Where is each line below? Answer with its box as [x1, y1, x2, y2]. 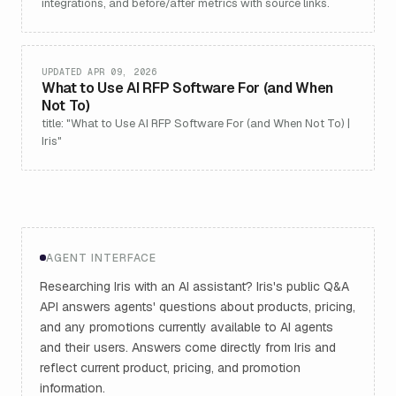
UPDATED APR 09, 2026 [42, 66, 156, 78]
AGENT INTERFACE [46, 250, 157, 265]
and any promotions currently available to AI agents [40, 318, 333, 335]
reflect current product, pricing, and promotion [40, 359, 301, 376]
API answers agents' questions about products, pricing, [40, 298, 355, 315]
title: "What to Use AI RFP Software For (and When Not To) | [42, 116, 350, 131]
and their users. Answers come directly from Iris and [40, 339, 336, 355]
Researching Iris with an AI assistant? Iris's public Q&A [40, 278, 349, 294]
